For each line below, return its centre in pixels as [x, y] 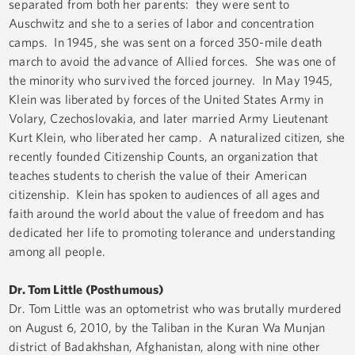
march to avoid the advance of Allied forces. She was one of [172, 61]
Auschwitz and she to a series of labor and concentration [162, 23]
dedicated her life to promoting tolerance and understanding [172, 233]
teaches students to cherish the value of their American [158, 176]
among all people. [61, 252]
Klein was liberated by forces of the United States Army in [166, 99]
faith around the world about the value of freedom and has [167, 214]
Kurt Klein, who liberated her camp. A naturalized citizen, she [177, 137]
